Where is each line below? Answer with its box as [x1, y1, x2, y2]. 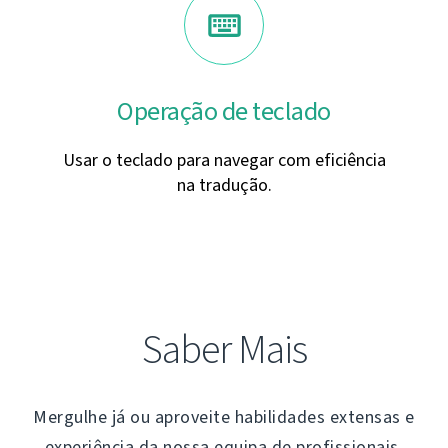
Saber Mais [141, 323, 307, 377]
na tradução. [176, 173, 272, 198]
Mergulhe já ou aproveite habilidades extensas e [33, 405, 415, 430]
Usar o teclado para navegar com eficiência [62, 148, 386, 173]
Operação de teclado [117, 94, 331, 129]
